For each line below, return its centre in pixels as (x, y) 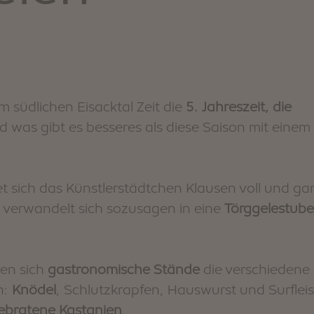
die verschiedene (255, 269)
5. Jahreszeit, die (239, 107)
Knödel (34, 289)
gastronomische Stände (124, 269)
